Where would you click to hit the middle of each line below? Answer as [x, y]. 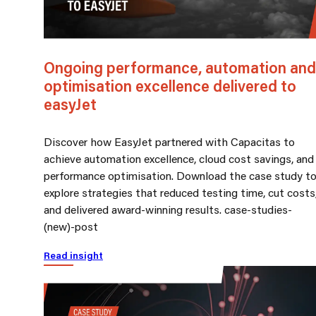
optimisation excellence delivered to [170, 85]
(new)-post [71, 226]
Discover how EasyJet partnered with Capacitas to [169, 141]
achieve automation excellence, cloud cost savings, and [179, 158]
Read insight [73, 255]
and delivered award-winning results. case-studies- [168, 209]
